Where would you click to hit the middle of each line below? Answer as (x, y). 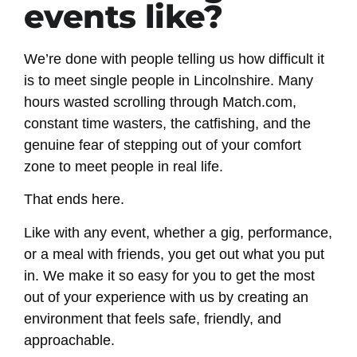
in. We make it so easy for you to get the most (169, 275)
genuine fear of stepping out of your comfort (163, 145)
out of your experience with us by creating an (166, 297)
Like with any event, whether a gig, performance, (178, 232)
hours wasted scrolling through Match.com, (160, 102)
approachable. (69, 340)
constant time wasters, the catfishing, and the (167, 123)
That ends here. (76, 200)
